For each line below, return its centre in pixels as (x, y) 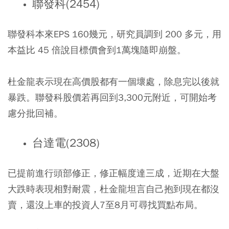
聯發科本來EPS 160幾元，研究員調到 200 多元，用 (114, 34)
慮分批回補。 (35, 113)
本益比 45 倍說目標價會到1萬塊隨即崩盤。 (97, 50)
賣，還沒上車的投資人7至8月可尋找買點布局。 (105, 205)
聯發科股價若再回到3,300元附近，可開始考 (126, 98)
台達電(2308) (66, 143)
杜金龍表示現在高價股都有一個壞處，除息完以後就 (113, 82)
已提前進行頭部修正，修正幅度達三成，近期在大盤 (113, 173)
